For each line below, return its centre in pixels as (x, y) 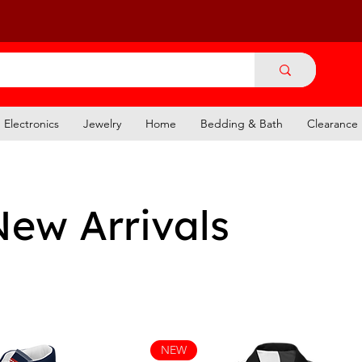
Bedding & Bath (242, 123)
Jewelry (102, 123)
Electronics (32, 123)
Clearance (333, 123)
